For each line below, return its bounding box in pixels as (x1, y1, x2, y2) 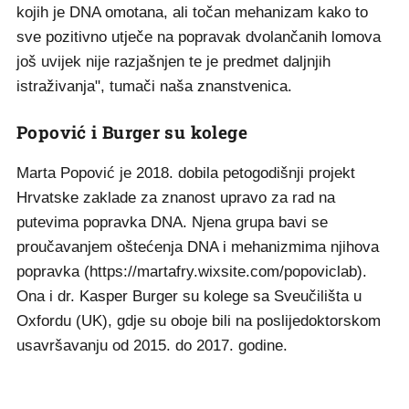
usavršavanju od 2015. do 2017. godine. (16, 337, 288, 354)
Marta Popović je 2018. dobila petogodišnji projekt (16, 164, 355, 182)
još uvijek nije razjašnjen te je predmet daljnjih (16, 53, 330, 70)
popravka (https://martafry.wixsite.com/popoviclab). (16, 263, 367, 280)
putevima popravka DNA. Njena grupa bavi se (16, 214, 328, 231)
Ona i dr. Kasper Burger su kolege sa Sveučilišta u (16, 288, 362, 305)
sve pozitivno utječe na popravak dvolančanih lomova (16, 28, 381, 46)
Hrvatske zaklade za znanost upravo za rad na (16, 189, 335, 206)
